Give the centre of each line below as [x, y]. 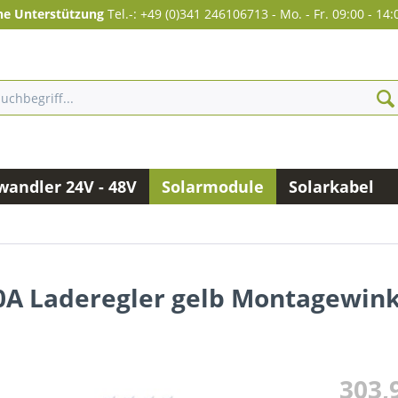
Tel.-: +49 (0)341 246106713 [188, 14]
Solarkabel [331, 187]
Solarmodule [213, 187]
